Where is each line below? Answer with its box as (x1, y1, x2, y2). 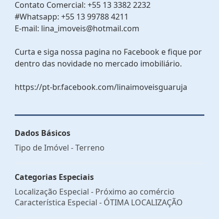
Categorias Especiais (15, 171, 94, 182)
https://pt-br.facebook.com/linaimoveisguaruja (15, 81, 187, 92)
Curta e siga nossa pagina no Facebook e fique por (15, 46, 202, 57)
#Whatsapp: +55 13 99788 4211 (15, 11, 129, 22)
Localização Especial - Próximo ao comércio (15, 186, 175, 197)
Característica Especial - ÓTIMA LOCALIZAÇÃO (15, 197, 183, 208)
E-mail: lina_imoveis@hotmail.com (15, 22, 139, 34)
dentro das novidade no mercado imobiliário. (15, 58, 182, 69)
